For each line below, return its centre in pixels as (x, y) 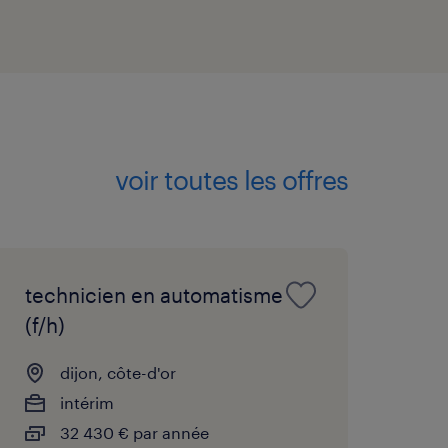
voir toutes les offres (231, 180)
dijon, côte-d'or (117, 372)
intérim (86, 402)
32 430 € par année (134, 432)
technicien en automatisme (153, 294)
